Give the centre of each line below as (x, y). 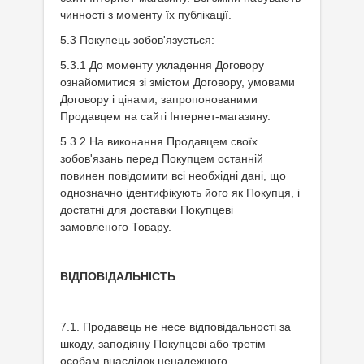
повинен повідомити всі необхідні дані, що (173, 175)
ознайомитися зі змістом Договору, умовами (178, 82)
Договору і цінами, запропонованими (159, 99)
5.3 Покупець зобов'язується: (137, 40)
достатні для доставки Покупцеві (147, 210)
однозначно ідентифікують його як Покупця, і (180, 193)
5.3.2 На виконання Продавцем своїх (159, 141)
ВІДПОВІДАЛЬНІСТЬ (118, 276)
